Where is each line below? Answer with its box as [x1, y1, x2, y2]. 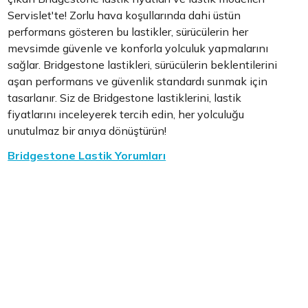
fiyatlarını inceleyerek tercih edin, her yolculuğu [8, 107, 245, 121]
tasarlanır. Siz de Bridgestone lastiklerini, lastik [8, 90, 242, 104]
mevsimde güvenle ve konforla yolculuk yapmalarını [8, 41, 269, 55]
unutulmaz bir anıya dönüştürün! [8, 123, 167, 137]
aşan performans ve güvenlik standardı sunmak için [8, 74, 268, 88]
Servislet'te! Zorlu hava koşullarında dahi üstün [8, 8, 241, 22]
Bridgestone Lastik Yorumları [8, 148, 166, 162]
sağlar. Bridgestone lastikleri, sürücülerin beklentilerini [8, 57, 278, 71]
